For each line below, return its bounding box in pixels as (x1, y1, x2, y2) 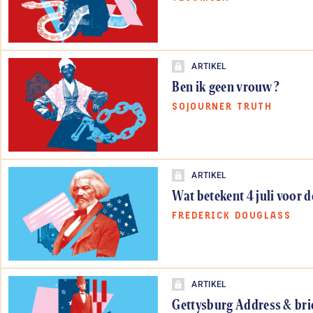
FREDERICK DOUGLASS (172, 210, 291, 221)
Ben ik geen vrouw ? (172, 76, 280, 96)
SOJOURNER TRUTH (172, 101, 273, 112)
